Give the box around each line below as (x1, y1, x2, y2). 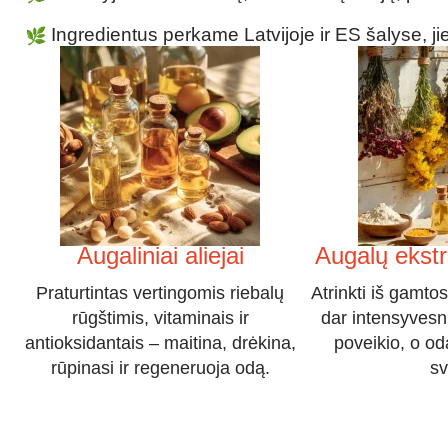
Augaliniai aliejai (76, 242, 244, 270)
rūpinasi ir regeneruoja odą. (50, 358, 270, 379)
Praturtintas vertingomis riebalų (36, 283, 285, 304)
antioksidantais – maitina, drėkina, (24, 333, 296, 354)
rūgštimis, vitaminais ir (71, 308, 249, 329)
